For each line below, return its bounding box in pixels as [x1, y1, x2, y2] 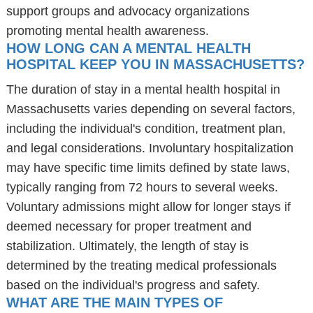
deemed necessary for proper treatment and [6, 219, 252, 233]
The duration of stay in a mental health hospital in [6, 82, 280, 96]
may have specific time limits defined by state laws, [6, 161, 290, 175]
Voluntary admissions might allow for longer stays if [6, 200, 291, 214]
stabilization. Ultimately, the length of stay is [6, 239, 249, 253]
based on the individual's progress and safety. [6, 278, 260, 292]
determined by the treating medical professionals [6, 259, 277, 272]
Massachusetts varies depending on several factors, [6, 102, 296, 116]
